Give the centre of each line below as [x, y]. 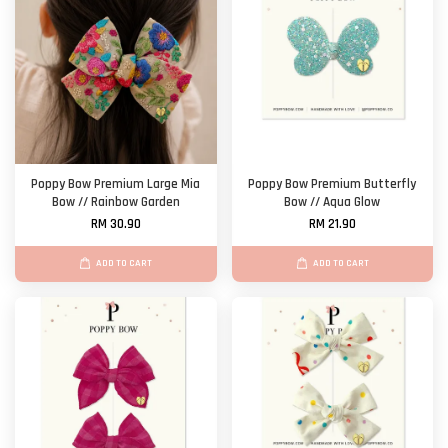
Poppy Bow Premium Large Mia [116, 185]
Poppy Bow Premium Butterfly [332, 185]
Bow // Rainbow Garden [115, 203]
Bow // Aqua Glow [332, 203]
